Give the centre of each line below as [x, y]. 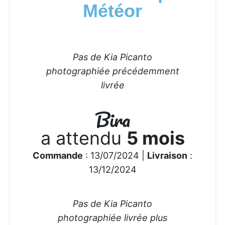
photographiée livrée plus [113, 217]
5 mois [155, 138]
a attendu [83, 138]
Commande [58, 155]
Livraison [167, 155]
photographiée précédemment [113, 71]
